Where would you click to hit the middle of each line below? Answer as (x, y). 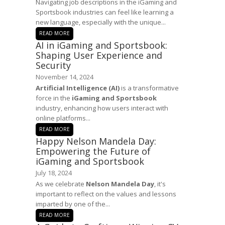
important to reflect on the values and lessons (106, 194)
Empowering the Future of (93, 151)
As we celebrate (61, 184)
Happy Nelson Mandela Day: (96, 141)
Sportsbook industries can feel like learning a (105, 12)
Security (53, 65)
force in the (54, 98)
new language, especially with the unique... (101, 22)
